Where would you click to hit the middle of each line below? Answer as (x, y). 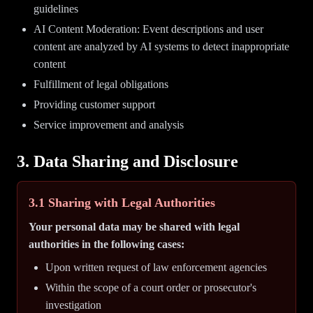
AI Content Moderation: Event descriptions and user (148, 29)
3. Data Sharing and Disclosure (128, 161)
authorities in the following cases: (107, 244)
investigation (73, 305)
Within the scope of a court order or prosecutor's (151, 287)
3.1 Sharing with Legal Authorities (122, 203)
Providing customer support (94, 104)
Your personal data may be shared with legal (134, 227)
